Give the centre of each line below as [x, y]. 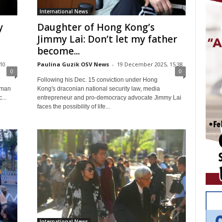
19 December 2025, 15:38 [150, 64]
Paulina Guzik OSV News [73, 64]
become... [58, 51]
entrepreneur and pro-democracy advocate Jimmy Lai [109, 98]
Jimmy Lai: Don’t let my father [107, 39]
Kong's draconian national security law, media [98, 89]
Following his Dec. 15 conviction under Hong [97, 80]
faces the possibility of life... [73, 107]
